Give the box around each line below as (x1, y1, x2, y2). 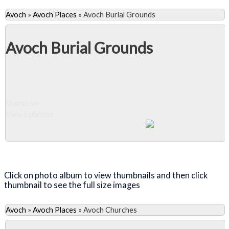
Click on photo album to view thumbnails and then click (4, 170, 208, 180)
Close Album (26, 146, 78, 155)
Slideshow (6, 99, 39, 108)
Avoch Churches (83, 205, 137, 214)
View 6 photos (6, 109, 53, 119)
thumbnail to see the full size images (4, 180, 142, 190)
